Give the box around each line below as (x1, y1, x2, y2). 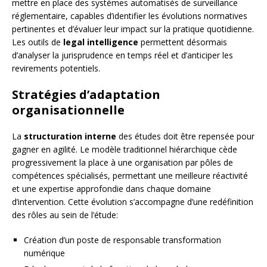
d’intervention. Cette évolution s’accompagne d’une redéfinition (12, 196, 253, 208)
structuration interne (24, 131, 116, 142)
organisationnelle (12, 102, 125, 119)
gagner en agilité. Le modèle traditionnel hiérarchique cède (12, 144, 237, 156)
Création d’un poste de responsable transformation (24, 234, 221, 246)
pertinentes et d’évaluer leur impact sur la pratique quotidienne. (12, 23, 254, 35)
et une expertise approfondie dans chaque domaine (12, 183, 211, 195)
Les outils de (12, 36, 63, 48)
